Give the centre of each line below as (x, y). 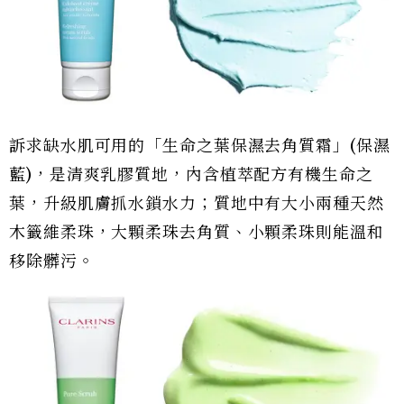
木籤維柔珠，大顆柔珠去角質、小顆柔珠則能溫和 (197, 233)
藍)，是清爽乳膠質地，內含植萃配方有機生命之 (191, 175)
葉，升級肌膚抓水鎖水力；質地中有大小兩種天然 (197, 204)
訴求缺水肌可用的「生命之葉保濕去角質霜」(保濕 (200, 147)
